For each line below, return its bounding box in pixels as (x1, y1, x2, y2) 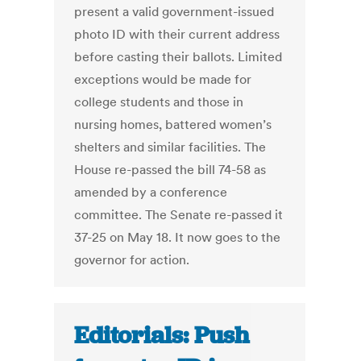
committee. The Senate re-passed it (74, 206, 284, 223)
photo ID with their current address (74, 26, 280, 43)
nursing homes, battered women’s (74, 116, 272, 133)
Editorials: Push (74, 320, 250, 351)
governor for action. (74, 251, 190, 268)
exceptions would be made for (74, 71, 252, 88)
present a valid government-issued (74, 3, 275, 20)
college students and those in (74, 93, 244, 110)
